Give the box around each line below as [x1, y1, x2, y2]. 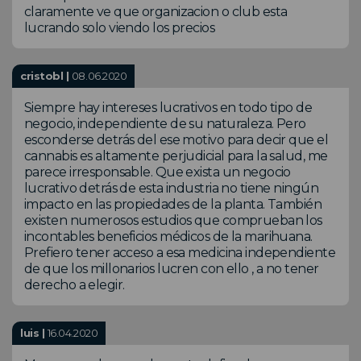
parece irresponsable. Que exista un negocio [24, 164, 291, 180]
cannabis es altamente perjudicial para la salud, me [24, 147, 328, 164]
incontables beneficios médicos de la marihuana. [24, 228, 313, 244]
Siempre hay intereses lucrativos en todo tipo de [24, 99, 313, 115]
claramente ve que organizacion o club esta [24, 3, 288, 19]
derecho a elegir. [24, 276, 125, 293]
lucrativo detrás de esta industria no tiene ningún [24, 180, 319, 196]
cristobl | [20, 68, 72, 82]
